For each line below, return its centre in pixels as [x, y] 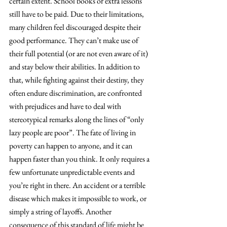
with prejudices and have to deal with [66, 106]
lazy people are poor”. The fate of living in [73, 132]
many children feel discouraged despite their [76, 27]
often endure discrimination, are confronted [76, 93]
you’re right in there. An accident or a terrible [78, 185]
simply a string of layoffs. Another [61, 211]
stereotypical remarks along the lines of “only [77, 119]
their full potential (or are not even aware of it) [79, 53]
